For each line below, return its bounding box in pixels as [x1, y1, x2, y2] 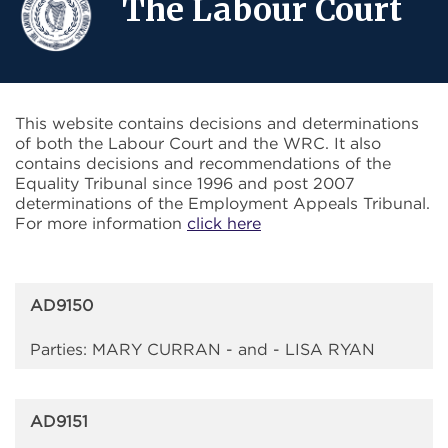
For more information [15, 214, 187, 233]
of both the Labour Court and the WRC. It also [15, 134, 381, 153]
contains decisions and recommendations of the [15, 154, 391, 173]
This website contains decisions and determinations [15, 114, 419, 133]
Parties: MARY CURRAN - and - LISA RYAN [30, 340, 375, 359]
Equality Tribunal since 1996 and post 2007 [15, 174, 355, 193]
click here [187, 214, 261, 233]
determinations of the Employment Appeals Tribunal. [15, 194, 430, 213]
